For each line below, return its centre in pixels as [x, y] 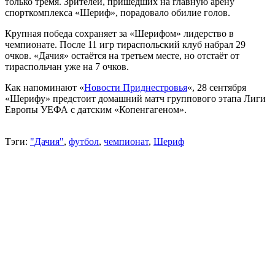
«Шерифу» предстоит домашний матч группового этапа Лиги [135, 98]
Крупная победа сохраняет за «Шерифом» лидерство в [119, 33]
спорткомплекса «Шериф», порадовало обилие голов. [118, 12]
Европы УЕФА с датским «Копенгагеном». [96, 109]
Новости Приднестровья [136, 87]
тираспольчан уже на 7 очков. [67, 66]
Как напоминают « [45, 87]
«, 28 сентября [217, 87]
